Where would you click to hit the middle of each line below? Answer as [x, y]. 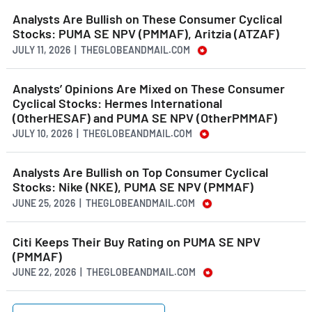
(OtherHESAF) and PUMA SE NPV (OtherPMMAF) [145, 117]
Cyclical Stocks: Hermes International [117, 103]
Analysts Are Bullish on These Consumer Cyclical [147, 19]
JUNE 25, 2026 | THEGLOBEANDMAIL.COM [104, 203]
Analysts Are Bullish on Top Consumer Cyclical [140, 172]
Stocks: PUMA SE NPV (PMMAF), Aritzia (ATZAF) [146, 34]
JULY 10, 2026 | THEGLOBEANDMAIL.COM [102, 134]
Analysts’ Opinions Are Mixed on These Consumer [149, 88]
